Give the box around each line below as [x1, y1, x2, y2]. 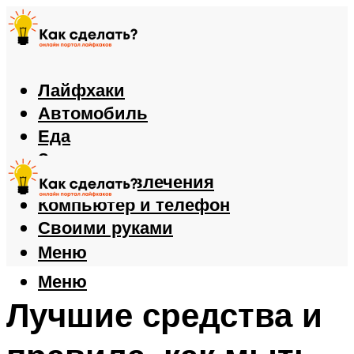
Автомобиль [38, 101, 148, 125]
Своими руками [38, 216, 173, 239]
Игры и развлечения [38, 170, 214, 194]
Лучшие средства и [6, 293, 322, 335]
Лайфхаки [38, 78, 125, 102]
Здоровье [38, 147, 122, 171]
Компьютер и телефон [38, 193, 230, 217]
